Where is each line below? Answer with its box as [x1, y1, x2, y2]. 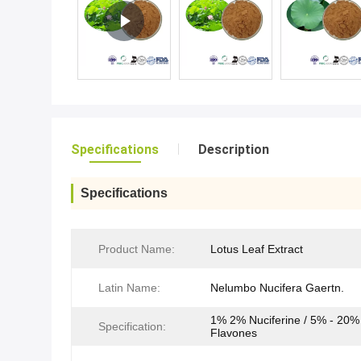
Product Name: [98, 243, 175, 255]
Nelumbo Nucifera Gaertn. [210, 281, 344, 294]
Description [198, 142, 269, 157]
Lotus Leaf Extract [210, 243, 303, 255]
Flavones [210, 326, 257, 339]
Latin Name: [98, 281, 160, 294]
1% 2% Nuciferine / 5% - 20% [210, 313, 359, 326]
